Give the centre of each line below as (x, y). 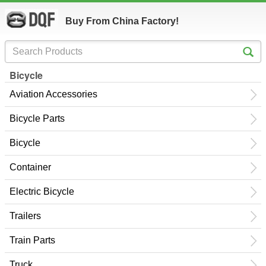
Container (30, 167)
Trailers (25, 216)
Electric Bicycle (42, 191)
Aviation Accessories (53, 94)
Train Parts (32, 240)
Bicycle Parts (37, 118)
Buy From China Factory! (122, 21)
